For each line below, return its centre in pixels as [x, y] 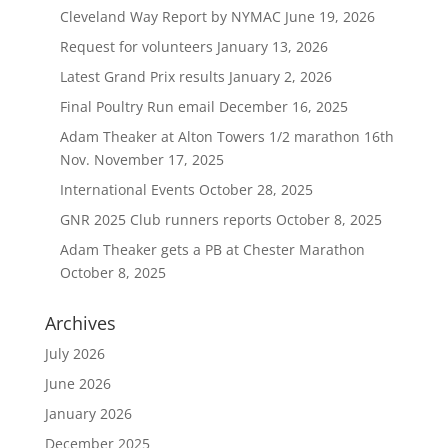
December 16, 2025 [281, 106]
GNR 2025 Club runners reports [165, 219]
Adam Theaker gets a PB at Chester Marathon [212, 249]
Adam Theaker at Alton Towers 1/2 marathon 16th [226, 136]
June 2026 [77, 383]
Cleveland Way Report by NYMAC [170, 16]
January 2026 [88, 413]
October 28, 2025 [253, 189]
